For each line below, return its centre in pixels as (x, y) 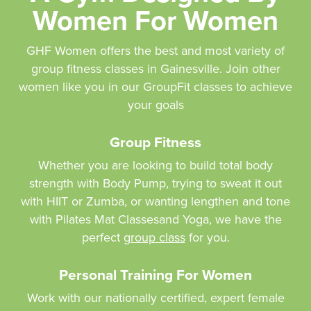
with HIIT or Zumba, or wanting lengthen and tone (155, 201)
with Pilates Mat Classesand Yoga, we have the (155, 219)
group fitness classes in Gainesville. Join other (155, 68)
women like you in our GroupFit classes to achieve (155, 86)
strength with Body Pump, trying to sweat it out (155, 183)
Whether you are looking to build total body (155, 165)
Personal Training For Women (155, 274)
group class (154, 237)
